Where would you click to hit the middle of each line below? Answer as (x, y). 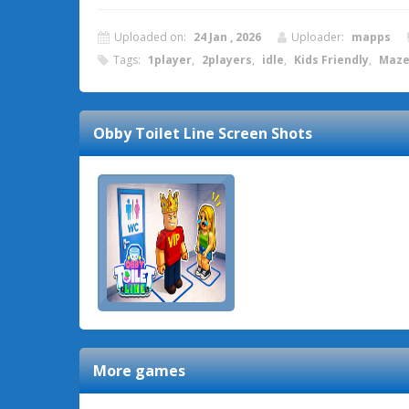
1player (170, 60)
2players (227, 60)
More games (139, 371)
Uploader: (319, 37)
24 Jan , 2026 (227, 37)
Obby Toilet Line (154, 133)
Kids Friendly (331, 60)
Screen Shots (263, 133)
